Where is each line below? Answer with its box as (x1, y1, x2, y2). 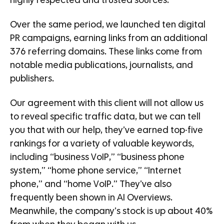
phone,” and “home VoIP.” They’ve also (10, 180, 171, 189)
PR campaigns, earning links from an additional (10, 34, 207, 43)
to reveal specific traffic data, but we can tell (10, 112, 200, 122)
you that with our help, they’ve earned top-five (10, 126, 203, 135)
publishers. (10, 74, 54, 84)
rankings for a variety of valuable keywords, (10, 139, 194, 149)
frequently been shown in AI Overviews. (10, 193, 172, 203)
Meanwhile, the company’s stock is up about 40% (10, 207, 212, 216)
